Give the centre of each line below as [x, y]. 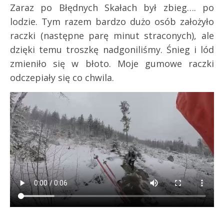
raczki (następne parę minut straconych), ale [112, 36]
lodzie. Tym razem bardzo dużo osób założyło [112, 22]
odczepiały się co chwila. [62, 78]
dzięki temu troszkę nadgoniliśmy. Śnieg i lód [112, 50]
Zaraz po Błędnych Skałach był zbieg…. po [112, 8]
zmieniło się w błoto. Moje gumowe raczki [112, 64]
